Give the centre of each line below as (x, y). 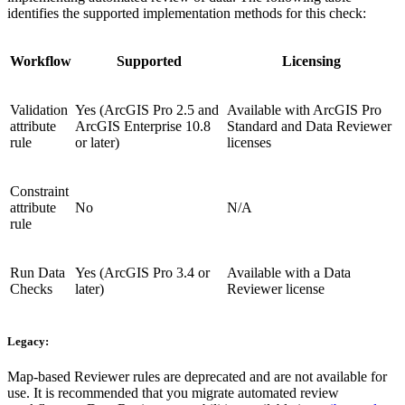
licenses (249, 142)
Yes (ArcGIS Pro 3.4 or (142, 272)
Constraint (39, 191)
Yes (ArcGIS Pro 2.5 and (147, 109)
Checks (31, 288)
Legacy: (28, 341)
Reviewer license (276, 288)
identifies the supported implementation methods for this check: (187, 13)
